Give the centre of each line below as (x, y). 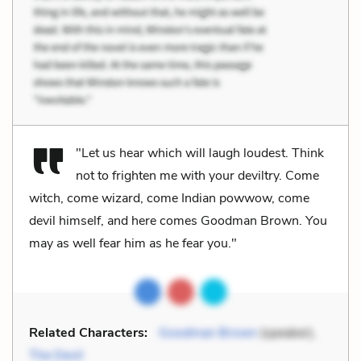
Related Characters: (88, 332)
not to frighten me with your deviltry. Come (197, 175)
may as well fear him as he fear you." (133, 243)
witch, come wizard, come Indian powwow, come (169, 198)
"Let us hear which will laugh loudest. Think (200, 153)
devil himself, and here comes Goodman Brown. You (178, 220)
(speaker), (286, 332)
